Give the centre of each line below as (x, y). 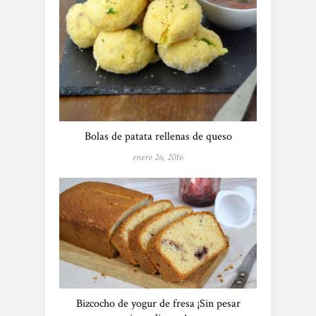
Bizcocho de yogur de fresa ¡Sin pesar (158, 304)
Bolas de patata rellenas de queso (158, 136)
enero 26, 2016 (158, 157)
